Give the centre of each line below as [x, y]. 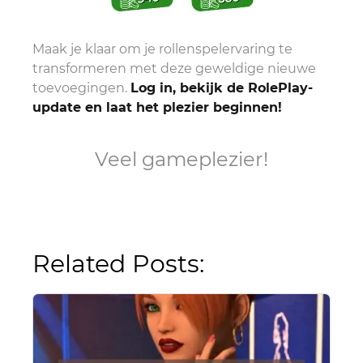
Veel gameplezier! [181, 160]
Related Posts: [118, 264]
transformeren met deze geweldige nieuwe [174, 69]
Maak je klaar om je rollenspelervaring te [162, 49]
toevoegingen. [81, 88]
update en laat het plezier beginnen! [157, 108]
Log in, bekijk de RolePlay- [222, 88]
